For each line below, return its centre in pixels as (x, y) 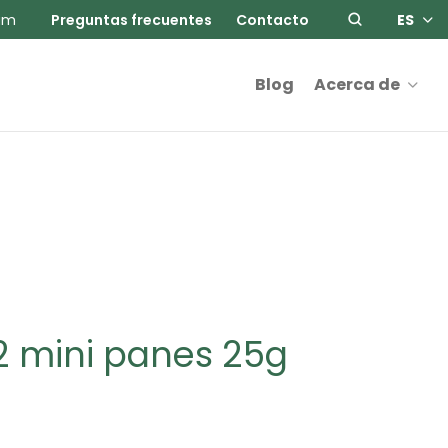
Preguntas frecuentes (131, 19)
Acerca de (357, 85)
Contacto (272, 19)
